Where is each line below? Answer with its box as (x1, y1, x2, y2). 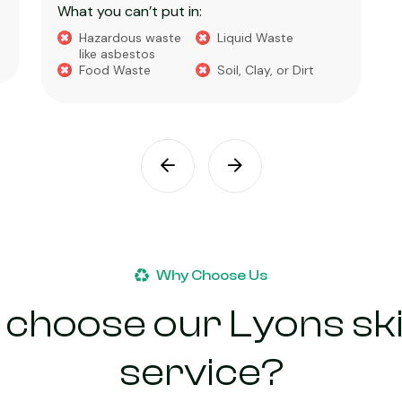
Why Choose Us (156, 267, 267, 284)
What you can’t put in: (57, 2, 202, 21)
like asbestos (79, 46, 155, 62)
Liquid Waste (216, 30, 293, 46)
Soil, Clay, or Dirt (216, 62, 314, 78)
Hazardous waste (79, 30, 181, 46)
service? (118, 350, 284, 395)
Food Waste (79, 62, 151, 78)
